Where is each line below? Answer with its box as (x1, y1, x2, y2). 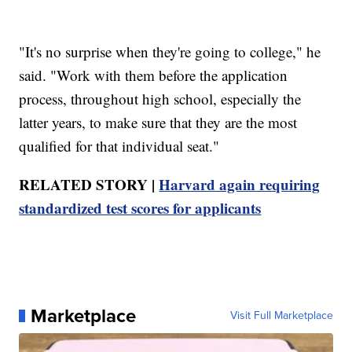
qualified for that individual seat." (19, 135, 220, 156)
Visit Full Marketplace (229, 306, 333, 324)
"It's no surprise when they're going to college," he (19, 41, 321, 61)
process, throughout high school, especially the (19, 88, 302, 108)
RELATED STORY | (19, 173, 159, 195)
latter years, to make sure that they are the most (19, 112, 298, 132)
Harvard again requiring (159, 173, 321, 195)
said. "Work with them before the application (19, 64, 288, 85)
